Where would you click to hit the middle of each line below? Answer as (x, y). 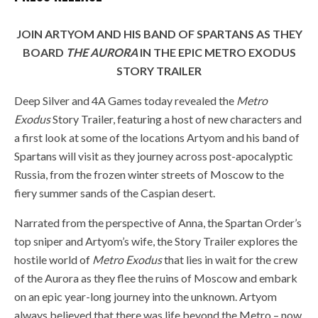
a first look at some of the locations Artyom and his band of (157, 137)
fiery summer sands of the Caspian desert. (115, 192)
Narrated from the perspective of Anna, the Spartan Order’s (158, 222)
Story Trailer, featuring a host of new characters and (176, 119)
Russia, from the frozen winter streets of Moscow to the (149, 174)
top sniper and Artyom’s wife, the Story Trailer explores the (156, 241)
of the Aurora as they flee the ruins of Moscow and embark (156, 278)
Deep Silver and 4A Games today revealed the (125, 100)
